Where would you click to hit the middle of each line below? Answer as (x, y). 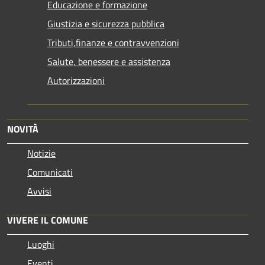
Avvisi (39, 191)
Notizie (41, 153)
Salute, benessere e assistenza (109, 62)
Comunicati (50, 172)
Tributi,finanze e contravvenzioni (113, 43)
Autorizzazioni (76, 81)
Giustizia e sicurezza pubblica (106, 24)
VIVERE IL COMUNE (48, 220)
